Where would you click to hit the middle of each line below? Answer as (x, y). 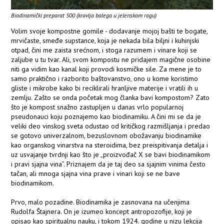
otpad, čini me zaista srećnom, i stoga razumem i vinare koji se (104, 50)
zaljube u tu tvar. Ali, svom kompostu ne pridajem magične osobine (111, 60)
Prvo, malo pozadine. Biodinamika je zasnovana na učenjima (100, 202)
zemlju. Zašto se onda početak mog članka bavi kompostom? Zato (110, 98)
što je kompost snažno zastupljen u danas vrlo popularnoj (97, 107)
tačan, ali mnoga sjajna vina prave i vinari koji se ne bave (96, 174)
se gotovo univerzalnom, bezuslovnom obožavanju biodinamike (106, 136)
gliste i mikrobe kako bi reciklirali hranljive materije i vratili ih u (105, 88)
